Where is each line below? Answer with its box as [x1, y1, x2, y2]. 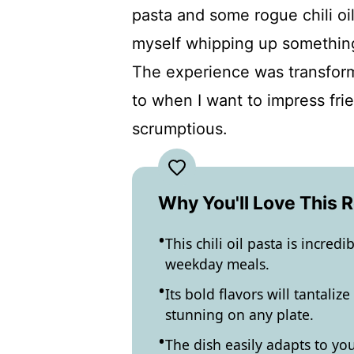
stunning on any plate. [165, 305, 314, 324]
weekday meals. [165, 254, 269, 273]
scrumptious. [132, 119, 228, 138]
